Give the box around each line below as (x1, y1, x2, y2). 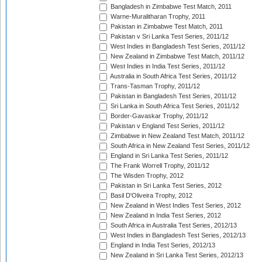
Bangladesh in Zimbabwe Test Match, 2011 (109, 3, 232, 11)
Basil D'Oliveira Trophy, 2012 (109, 192, 192, 199)
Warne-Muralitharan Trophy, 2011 (109, 13, 205, 20)
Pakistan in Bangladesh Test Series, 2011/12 (109, 92, 236, 100)
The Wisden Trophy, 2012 (109, 172, 184, 180)
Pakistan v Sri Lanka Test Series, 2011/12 (109, 33, 229, 40)
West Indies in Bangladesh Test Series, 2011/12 (109, 43, 245, 50)
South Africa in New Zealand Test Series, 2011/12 (109, 142, 250, 150)
